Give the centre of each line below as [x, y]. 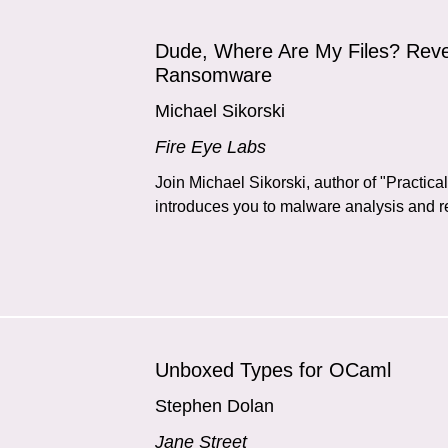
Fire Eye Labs [211, 146]
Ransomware [214, 74]
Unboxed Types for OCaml [273, 369]
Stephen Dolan [215, 405]
